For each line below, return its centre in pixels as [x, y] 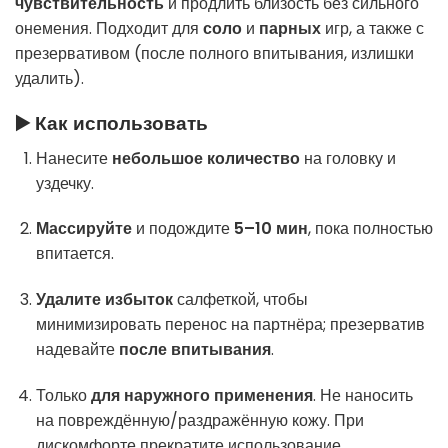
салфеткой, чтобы [240, 300]
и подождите [182, 229]
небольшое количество [205, 158]
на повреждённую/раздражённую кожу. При [199, 420]
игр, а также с [372, 29]
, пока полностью [370, 229]
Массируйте [83, 229]
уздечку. [64, 183]
